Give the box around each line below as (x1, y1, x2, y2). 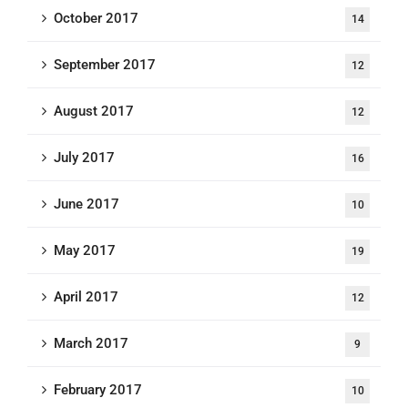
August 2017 (54, 103, 134, 119)
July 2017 (54, 149, 115, 166)
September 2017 (54, 56, 156, 73)
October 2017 (54, 10, 138, 26)
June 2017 (54, 196, 119, 212)
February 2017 (54, 382, 142, 398)
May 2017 (54, 242, 116, 259)
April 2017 (54, 289, 118, 305)
